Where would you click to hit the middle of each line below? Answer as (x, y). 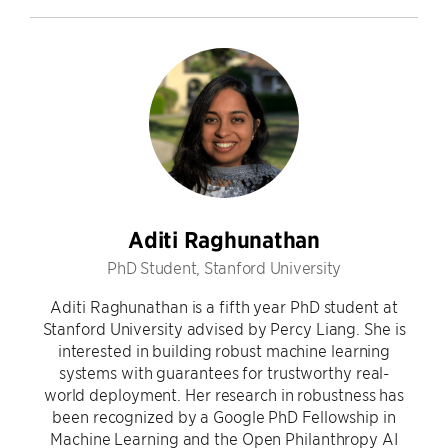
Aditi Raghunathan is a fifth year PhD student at (224, 306)
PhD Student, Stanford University (224, 267)
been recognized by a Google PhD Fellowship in (224, 416)
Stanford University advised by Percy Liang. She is (224, 328)
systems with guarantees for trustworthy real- (224, 372)
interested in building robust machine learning (224, 350)
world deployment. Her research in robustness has (224, 394)
